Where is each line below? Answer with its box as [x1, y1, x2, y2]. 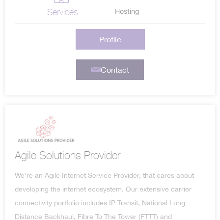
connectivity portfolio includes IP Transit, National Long [15, 199, 185, 207]
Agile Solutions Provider [15, 149, 120, 162]
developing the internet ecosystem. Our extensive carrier [15, 185, 192, 193]
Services [47, 6, 78, 17]
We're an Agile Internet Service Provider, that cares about [15, 171, 194, 180]
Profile [99, 34, 121, 44]
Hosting [115, 6, 139, 15]
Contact [100, 65, 129, 74]
